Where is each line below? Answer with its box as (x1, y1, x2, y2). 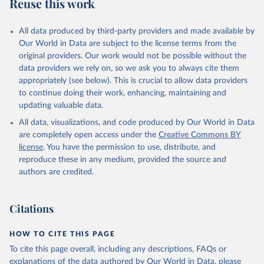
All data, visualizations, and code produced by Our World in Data (19, 118, 255, 127)
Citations (9, 202, 54, 216)
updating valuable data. (19, 101, 103, 110)
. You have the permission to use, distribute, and (43, 143, 216, 152)
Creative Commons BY (159, 131, 241, 140)
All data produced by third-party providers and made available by (19, 27, 255, 36)
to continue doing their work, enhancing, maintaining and (19, 89, 226, 98)
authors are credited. (19, 168, 94, 177)
